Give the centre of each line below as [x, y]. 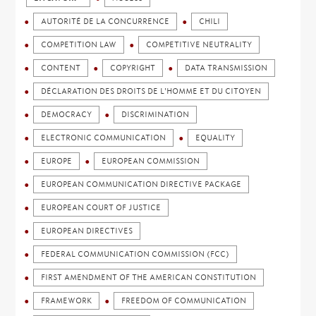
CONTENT [61, 68]
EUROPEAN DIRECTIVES [87, 231]
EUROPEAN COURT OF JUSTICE [101, 208]
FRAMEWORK [67, 301]
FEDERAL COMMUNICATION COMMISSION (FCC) [135, 254]
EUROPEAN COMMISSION [151, 161]
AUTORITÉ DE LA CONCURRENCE [105, 22]
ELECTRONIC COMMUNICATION [104, 138]
